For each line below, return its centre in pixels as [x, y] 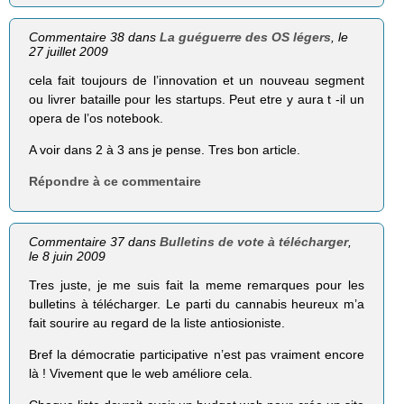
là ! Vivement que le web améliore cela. [141, 374]
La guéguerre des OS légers [246, 37]
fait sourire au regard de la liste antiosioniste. [157, 323]
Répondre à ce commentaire [115, 182]
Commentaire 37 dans [95, 242]
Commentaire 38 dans [95, 37]
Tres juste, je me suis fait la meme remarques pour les [197, 285]
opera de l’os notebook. [96, 118]
